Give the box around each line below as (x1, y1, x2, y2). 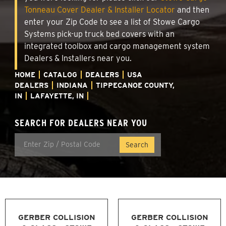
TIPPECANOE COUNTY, (96, 81, 175, 89)
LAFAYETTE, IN (30, 91, 84, 100)
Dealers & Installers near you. (24, 53, 132, 63)
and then (175, 5, 209, 15)
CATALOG (43, 70, 77, 79)
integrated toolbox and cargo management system (24, 41, 210, 51)
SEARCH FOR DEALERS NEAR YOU (15, 117, 147, 129)
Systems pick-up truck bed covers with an (24, 29, 175, 39)
